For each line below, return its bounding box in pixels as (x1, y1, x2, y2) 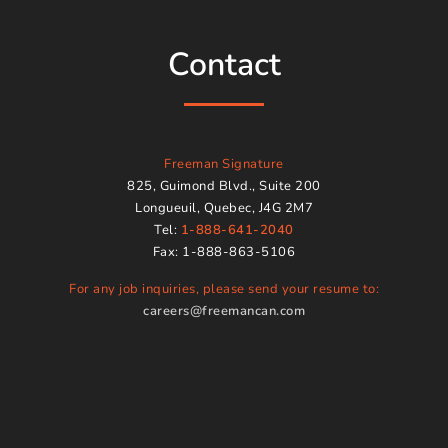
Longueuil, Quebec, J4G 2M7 (135, 199, 313, 218)
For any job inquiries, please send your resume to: (69, 279, 379, 298)
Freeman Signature (164, 155, 284, 174)
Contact (167, 43, 281, 87)
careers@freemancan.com (143, 301, 305, 320)
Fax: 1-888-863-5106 (152, 243, 296, 262)
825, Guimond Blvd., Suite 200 (127, 177, 321, 196)
